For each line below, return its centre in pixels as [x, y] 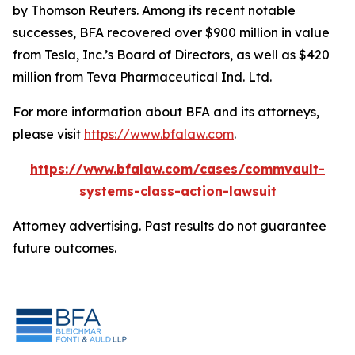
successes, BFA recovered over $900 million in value [171, 32]
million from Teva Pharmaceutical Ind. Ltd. [142, 77]
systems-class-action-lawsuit [177, 191]
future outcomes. [65, 248]
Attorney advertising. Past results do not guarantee [170, 226]
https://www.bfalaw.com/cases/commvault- [177, 169]
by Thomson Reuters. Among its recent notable [154, 10]
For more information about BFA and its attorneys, [166, 112]
